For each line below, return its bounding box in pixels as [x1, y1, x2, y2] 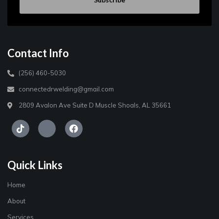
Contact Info [7, 46, 69, 60]
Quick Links [7, 158, 63, 172]
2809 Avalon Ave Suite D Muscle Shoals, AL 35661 [18, 101, 171, 109]
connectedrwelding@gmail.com [18, 85, 114, 93]
